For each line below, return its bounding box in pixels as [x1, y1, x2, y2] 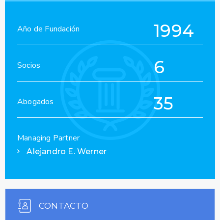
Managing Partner [17, 133, 80, 144]
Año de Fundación [17, 24, 80, 35]
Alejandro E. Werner [25, 147, 107, 157]
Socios [17, 60, 41, 71]
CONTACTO [39, 201, 89, 211]
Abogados [17, 96, 54, 108]
